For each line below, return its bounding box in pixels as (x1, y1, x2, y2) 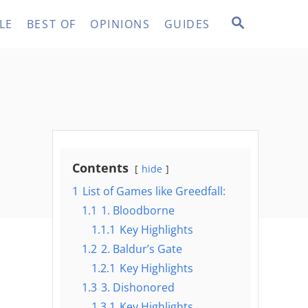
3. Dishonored (101, 280, 175, 296)
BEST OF (26, 16, 76, 32)
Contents (72, 159, 129, 177)
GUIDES (164, 16, 210, 32)
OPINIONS (89, 16, 151, 32)
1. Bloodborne (101, 203, 175, 219)
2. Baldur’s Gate (101, 241, 182, 257)
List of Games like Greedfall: (82, 184, 225, 199)
